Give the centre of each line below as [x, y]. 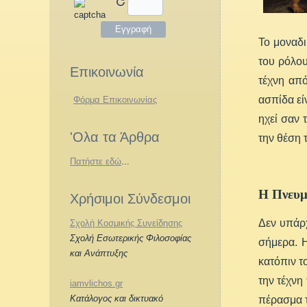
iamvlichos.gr [96, 283]
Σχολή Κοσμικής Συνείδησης [126, 223]
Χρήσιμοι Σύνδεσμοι [130, 199]
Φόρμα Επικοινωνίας [115, 100]
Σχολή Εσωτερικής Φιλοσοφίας [131, 238]
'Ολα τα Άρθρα [115, 137]
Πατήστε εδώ [96, 161]
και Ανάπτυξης [99, 253]
